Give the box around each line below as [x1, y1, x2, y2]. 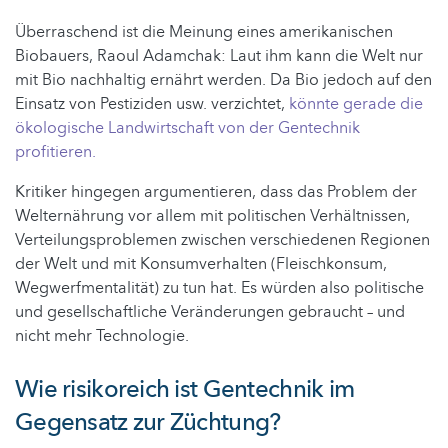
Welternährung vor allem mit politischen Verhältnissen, [15, 205, 410, 228]
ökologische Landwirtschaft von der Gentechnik [15, 117, 360, 140]
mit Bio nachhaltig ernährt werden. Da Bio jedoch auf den [15, 69, 432, 92]
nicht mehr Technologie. [15, 325, 189, 348]
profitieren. [15, 141, 96, 164]
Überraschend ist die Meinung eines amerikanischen [15, 21, 393, 44]
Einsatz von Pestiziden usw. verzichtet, [15, 93, 289, 116]
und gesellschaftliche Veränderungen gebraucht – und [15, 301, 405, 324]
